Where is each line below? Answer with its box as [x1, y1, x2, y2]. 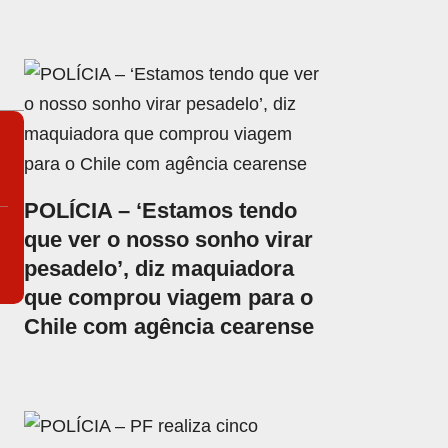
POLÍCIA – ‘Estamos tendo [24, 198, 298, 224]
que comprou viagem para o [24, 285, 314, 311]
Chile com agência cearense [24, 314, 315, 340]
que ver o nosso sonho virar [24, 227, 314, 253]
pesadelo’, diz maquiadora [24, 256, 295, 282]
